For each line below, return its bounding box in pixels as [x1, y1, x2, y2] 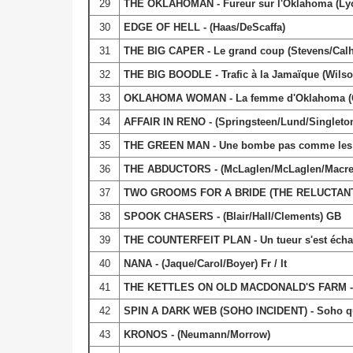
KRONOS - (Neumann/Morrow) [123, 328, 270, 340]
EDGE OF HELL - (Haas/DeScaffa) [123, 20, 285, 33]
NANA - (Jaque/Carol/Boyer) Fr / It [123, 257, 287, 269]
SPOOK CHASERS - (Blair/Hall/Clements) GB [123, 210, 341, 222]
